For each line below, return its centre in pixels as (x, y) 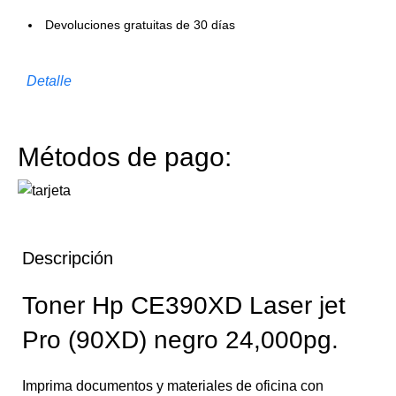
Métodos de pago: (125, 157)
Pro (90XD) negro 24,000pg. (180, 340)
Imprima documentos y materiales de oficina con (173, 386)
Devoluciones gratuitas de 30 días (141, 25)
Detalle (49, 81)
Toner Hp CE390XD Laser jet (184, 306)
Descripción (68, 259)
